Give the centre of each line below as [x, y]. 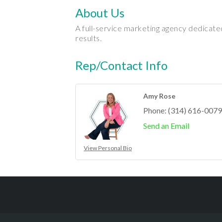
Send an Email [166, 126]
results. [88, 38]
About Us [100, 13]
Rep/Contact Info [121, 65]
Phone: [155, 111]
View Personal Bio [108, 148]
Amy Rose [159, 96]
